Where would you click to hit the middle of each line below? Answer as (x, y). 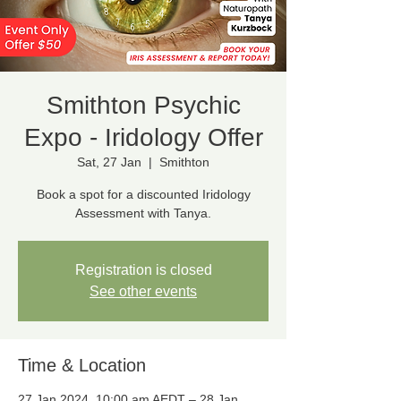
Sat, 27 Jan (109, 162)
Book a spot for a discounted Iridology (143, 194)
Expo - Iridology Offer (143, 137)
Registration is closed (143, 270)
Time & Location (82, 365)
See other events (143, 291)
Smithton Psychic (143, 105)
